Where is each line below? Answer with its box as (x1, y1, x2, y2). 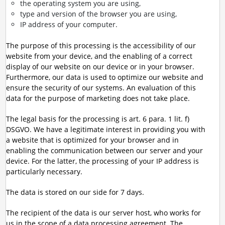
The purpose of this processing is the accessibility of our (6, 41, 196, 50)
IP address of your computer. (20, 20, 118, 29)
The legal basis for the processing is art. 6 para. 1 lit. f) (6, 114, 189, 124)
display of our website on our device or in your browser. (6, 62, 194, 71)
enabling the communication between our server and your (6, 146, 203, 155)
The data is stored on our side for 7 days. (6, 187, 144, 197)
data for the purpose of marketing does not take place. (6, 93, 190, 103)
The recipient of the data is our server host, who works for (6, 208, 201, 217)
